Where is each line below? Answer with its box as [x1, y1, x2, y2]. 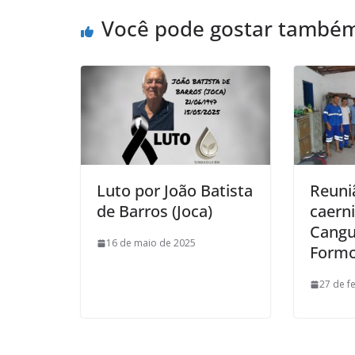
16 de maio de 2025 [106, 236, 196, 250]
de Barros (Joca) [97, 200, 212, 223]
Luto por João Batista [97, 180, 253, 202]
